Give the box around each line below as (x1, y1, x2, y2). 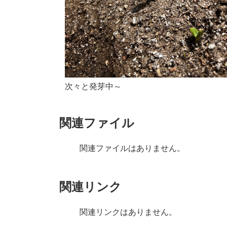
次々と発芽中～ (65, 82, 122, 91)
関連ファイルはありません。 (80, 143, 185, 153)
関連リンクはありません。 (80, 207, 177, 216)
